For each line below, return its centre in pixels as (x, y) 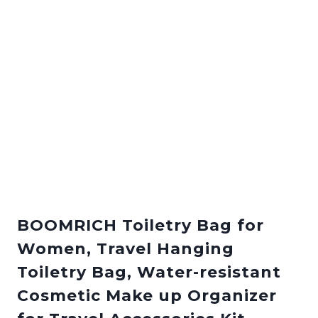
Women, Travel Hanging (126, 248)
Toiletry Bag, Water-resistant (149, 272)
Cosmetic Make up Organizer (147, 295)
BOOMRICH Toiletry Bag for (141, 225)
